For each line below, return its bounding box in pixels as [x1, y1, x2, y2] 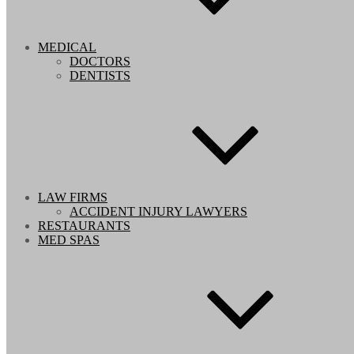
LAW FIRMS [38, 190, 107, 204]
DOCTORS [70, 55, 130, 68]
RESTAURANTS [38, 219, 130, 232]
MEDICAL [38, 40, 96, 54]
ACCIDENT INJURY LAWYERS [70, 205, 247, 218]
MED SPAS [38, 233, 100, 247]
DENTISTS [70, 69, 130, 82]
